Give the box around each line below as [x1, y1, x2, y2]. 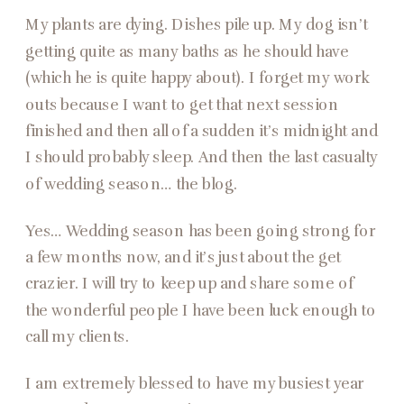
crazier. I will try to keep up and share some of [25, 275, 354, 293]
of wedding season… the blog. [25, 175, 238, 194]
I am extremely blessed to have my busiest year [25, 374, 364, 393]
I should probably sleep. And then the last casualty [25, 149, 378, 167]
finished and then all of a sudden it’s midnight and [25, 122, 378, 141]
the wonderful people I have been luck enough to [25, 301, 377, 320]
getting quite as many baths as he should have [25, 42, 349, 61]
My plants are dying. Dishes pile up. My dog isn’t [25, 16, 368, 34]
